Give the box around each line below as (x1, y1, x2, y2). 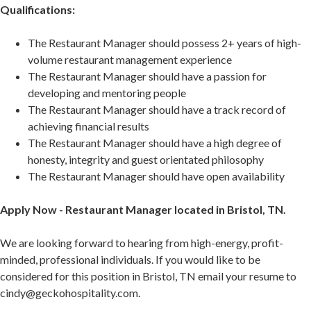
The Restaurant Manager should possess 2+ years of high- (28, 36, 301, 50)
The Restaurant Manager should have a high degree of (28, 136, 282, 150)
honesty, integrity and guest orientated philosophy (28, 153, 266, 167)
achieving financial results (28, 119, 151, 133)
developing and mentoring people (28, 86, 188, 100)
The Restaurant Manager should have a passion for (28, 69, 267, 83)
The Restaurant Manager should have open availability (28, 169, 287, 183)
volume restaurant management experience (28, 53, 234, 67)
